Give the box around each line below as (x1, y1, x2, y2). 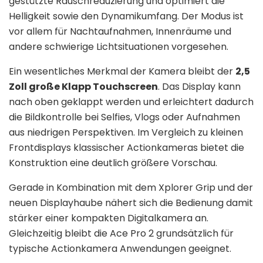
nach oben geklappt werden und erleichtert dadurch (9, 95, 254, 109)
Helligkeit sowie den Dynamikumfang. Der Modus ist (9, 9, 244, 23)
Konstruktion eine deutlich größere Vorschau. (9, 156, 217, 170)
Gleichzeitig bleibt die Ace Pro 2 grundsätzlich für (9, 226, 234, 240)
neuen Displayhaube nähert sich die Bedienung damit (9, 195, 253, 210)
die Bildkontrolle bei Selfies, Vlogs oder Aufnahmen (9, 110, 240, 124)
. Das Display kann (158, 79, 241, 93)
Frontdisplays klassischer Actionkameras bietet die (9, 140, 244, 154)
